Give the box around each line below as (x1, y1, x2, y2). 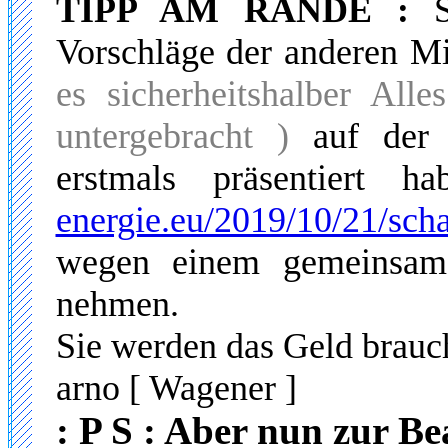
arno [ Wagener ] (55, 368, 297, 408)
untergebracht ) (55, 116, 289, 156)
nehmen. (55, 284, 179, 324)
